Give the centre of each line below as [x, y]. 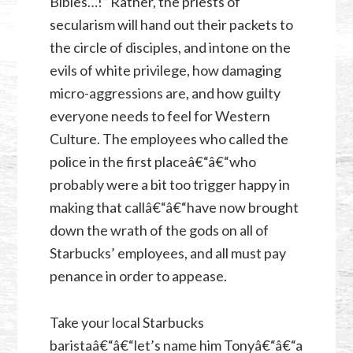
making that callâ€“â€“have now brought [174, 207]
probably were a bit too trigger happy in [169, 184]
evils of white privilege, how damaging [165, 70]
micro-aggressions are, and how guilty [165, 93]
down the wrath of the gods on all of [159, 230]
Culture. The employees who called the [169, 138]
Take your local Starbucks [126, 322]
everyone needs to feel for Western [160, 115]
